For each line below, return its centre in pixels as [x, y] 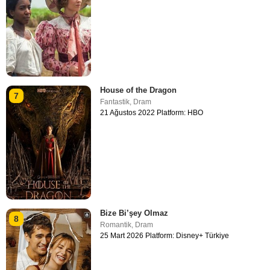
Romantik [116, 224]
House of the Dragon [139, 90]
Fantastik [115, 102]
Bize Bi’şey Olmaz [134, 213]
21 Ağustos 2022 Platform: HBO [152, 113]
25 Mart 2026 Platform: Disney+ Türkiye [165, 235]
